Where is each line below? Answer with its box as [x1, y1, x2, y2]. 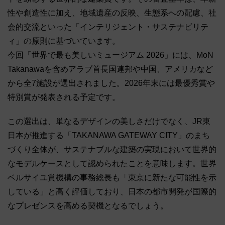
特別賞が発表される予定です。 [8, 93, 120, 102]
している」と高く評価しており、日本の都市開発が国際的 [8, 187, 216, 196]
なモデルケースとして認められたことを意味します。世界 [8, 159, 216, 168]
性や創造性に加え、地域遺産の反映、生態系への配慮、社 [8, 9, 216, 18]
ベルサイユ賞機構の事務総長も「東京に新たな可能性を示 [8, 173, 216, 182]
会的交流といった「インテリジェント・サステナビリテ [8, 23, 208, 32]
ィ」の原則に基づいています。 [8, 37, 120, 46]
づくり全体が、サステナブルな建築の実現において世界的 [8, 145, 216, 154]
